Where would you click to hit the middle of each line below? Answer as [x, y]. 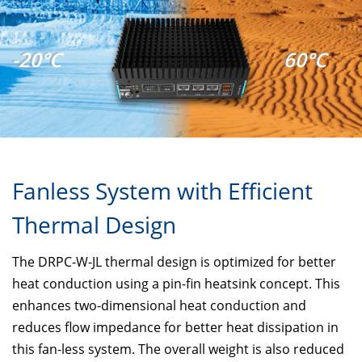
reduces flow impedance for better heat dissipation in [175, 328]
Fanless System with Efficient [162, 191]
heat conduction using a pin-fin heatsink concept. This [176, 284]
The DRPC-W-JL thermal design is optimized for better [174, 262]
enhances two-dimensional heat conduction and [159, 306]
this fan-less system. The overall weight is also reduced [178, 349]
